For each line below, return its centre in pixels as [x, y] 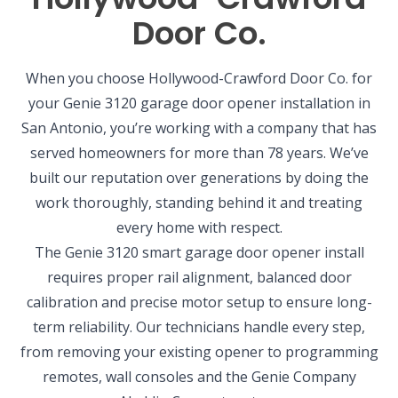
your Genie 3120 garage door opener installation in [199, 103]
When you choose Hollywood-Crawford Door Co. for [199, 79]
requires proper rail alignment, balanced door [199, 278]
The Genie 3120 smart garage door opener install [199, 253]
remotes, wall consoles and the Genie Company [199, 377]
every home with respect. [199, 228]
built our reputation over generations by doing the [199, 178]
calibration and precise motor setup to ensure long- [199, 302]
